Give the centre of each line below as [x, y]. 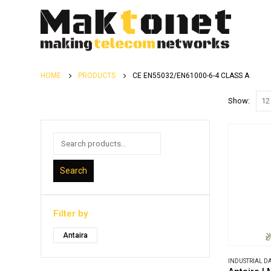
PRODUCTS [97, 76]
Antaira [75, 235]
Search [73, 171]
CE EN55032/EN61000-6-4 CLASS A [191, 76]
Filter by [70, 214]
